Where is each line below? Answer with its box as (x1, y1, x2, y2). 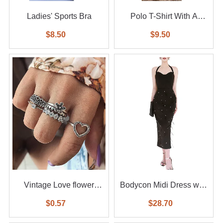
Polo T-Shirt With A (130, 11, 192, 20)
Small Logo (143, 22, 184, 31)
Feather (150, 191, 178, 200)
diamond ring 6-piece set (15, 191, 103, 200)
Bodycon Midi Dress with (120, 180, 208, 189)
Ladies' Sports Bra (26, 11, 92, 20)
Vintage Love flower (24, 180, 95, 189)
